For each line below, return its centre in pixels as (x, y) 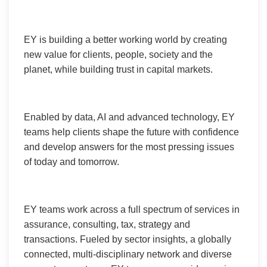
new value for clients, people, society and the (118, 55)
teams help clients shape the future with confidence (131, 132)
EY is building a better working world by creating (125, 40)
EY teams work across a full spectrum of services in (132, 210)
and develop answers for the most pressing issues (129, 147)
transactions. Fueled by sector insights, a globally (128, 240)
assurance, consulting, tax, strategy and (107, 225)
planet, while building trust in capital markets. (118, 70)
